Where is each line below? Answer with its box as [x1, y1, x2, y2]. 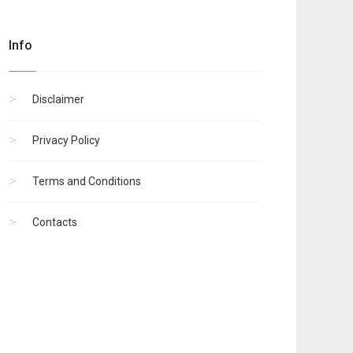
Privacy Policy [32, 134, 100, 147]
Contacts [32, 216, 77, 229]
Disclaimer [32, 93, 84, 106]
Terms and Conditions [32, 175, 141, 188]
